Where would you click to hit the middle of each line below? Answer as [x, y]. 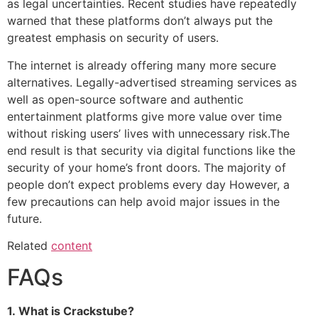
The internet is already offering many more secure [142, 65]
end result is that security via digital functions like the [151, 150]
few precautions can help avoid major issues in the [143, 201]
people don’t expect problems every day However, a [148, 184]
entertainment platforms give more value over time [144, 116]
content [72, 245]
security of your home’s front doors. [104, 167]
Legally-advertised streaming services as [186, 82]
